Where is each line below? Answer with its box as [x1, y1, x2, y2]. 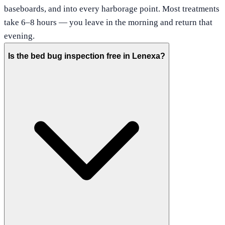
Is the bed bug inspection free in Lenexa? [8, 52, 165, 61]
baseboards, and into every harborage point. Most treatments [4, 4, 219, 14]
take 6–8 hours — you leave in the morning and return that [4, 17, 212, 27]
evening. [4, 31, 35, 41]
